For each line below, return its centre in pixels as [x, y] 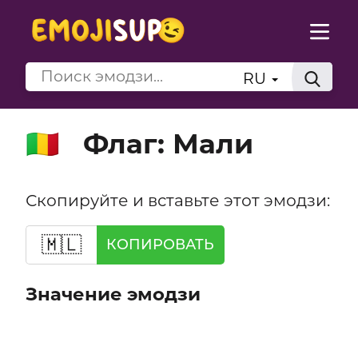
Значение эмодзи [113, 294]
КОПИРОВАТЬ [161, 245]
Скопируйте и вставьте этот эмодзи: [177, 200]
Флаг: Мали [168, 143]
